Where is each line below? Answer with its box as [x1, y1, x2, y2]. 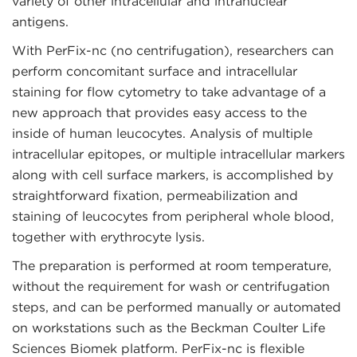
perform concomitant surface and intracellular [12, 64, 297, 80]
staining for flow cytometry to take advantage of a [12, 84, 326, 100]
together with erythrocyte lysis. [12, 229, 205, 245]
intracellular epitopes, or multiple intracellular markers [12, 147, 345, 163]
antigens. [12, 14, 69, 30]
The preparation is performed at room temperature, [12, 258, 331, 274]
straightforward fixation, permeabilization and [12, 188, 298, 204]
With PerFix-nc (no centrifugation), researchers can [12, 43, 334, 59]
